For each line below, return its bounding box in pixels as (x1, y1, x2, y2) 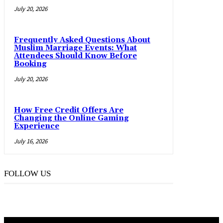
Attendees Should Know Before (14, 51, 137, 61)
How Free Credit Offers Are (14, 105, 123, 115)
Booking (14, 59, 47, 69)
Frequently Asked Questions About (14, 35, 150, 45)
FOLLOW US (4, 168, 51, 178)
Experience (14, 121, 59, 131)
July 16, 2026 (14, 136, 47, 145)
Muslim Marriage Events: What (14, 43, 137, 53)
